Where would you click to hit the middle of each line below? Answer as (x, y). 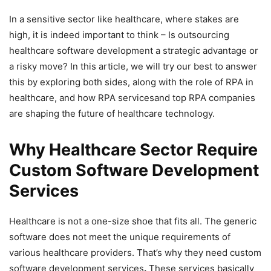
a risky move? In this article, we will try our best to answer (133, 66)
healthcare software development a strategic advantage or (134, 50)
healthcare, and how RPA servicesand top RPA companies (132, 97)
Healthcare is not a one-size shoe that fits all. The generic (133, 221)
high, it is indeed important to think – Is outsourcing (119, 34)
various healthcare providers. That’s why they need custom (135, 252)
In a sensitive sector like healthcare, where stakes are (124, 19)
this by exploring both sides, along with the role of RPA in (131, 82)
